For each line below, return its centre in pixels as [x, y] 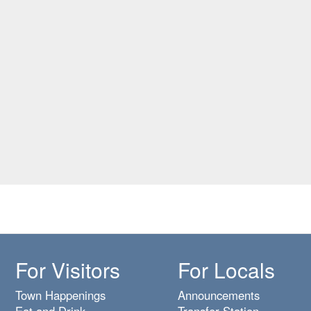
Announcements [218, 295]
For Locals [226, 270]
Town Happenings [60, 295]
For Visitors [67, 270]
